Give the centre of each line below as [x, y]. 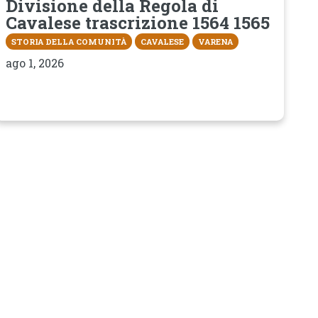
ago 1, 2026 [35, 62]
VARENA [215, 41]
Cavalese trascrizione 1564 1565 [138, 23]
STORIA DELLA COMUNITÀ [69, 41]
